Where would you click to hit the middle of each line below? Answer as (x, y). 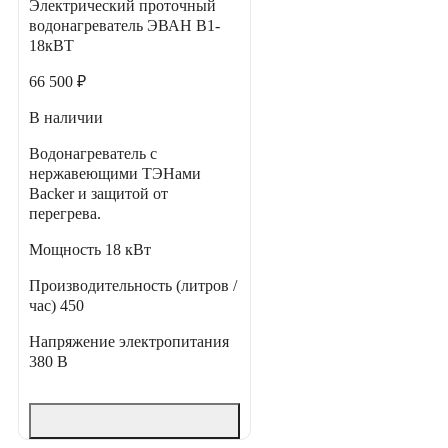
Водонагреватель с (93, 154)
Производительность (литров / (133, 286)
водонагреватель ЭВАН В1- (124, 26)
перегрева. (65, 214)
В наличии (66, 118)
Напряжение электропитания (129, 342)
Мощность (67, 250)
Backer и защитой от (98, 194)
